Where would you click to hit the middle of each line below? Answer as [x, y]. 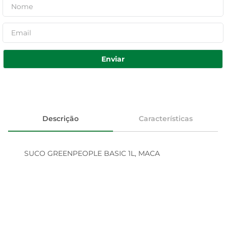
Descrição [61, 118]
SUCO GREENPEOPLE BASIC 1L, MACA [92, 153]
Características [165, 118]
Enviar [113, 59]
